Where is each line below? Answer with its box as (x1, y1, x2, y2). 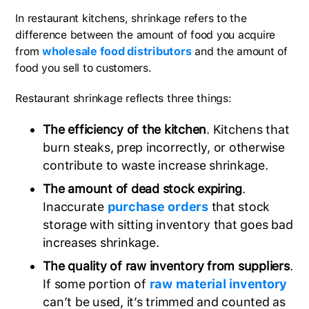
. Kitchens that (206, 121, 290, 137)
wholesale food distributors (42, 44, 192, 58)
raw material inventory (149, 276, 288, 291)
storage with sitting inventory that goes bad (43, 217, 293, 232)
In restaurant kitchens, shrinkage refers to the (15, 11, 247, 25)
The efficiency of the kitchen (43, 121, 207, 137)
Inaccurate (43, 199, 108, 214)
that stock (208, 199, 270, 214)
